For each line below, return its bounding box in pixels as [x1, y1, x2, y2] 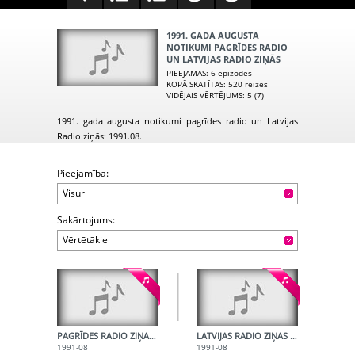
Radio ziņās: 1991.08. [57, 130, 142, 143]
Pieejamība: [57, 166, 109, 181]
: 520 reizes [223, 78, 268, 90]
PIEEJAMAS [166, 67, 206, 79]
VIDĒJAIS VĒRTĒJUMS [166, 90, 242, 101]
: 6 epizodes [206, 67, 252, 79]
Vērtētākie [63, 233, 108, 247]
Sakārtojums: [57, 213, 115, 227]
